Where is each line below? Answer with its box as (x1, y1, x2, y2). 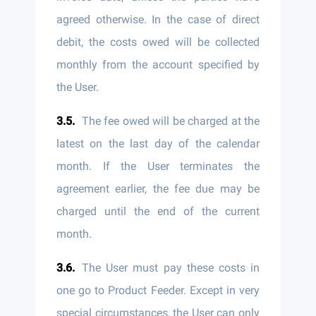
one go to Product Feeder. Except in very (56, 284, 260, 297)
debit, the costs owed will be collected (56, 35, 260, 49)
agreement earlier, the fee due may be (56, 182, 260, 195)
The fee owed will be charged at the (82, 114, 260, 128)
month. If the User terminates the (56, 159, 260, 173)
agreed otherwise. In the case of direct (56, 13, 260, 26)
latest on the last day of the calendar (56, 137, 260, 150)
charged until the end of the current (56, 205, 260, 218)
